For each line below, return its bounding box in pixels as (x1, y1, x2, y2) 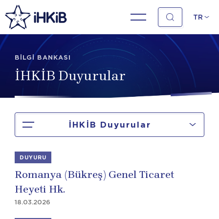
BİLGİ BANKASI (15, 54, 71, 61)
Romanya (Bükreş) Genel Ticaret (15, 169, 174, 180)
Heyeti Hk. (15, 183, 65, 195)
